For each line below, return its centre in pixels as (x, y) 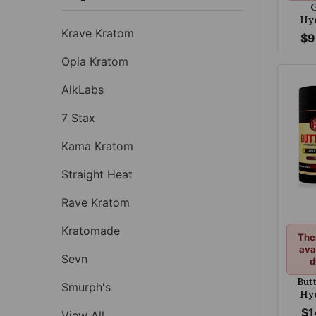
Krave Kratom (98, 33)
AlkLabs (83, 89)
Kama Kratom (97, 146)
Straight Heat (97, 174)
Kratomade (91, 230)
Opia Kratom (95, 61)
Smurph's (86, 287)
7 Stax (78, 117)
